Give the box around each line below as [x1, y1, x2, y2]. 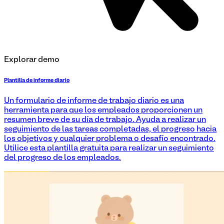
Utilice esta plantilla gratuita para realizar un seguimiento [4, 144, 214, 152]
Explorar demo [4, 56, 59, 63]
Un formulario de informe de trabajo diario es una [4, 97, 184, 104]
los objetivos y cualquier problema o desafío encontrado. [4, 135, 215, 142]
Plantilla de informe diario [4, 77, 69, 83]
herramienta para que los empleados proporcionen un [4, 106, 202, 114]
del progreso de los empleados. [4, 154, 121, 161]
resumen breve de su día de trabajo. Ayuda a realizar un [4, 116, 206, 123]
